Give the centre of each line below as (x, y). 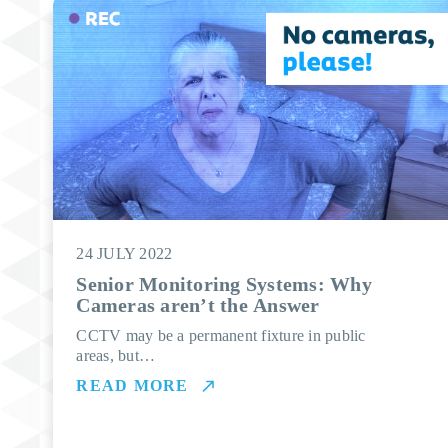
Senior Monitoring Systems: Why (224, 284)
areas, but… (116, 355)
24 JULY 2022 (124, 253)
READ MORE (132, 385)
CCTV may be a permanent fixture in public (221, 335)
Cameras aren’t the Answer (198, 305)
